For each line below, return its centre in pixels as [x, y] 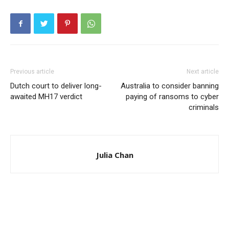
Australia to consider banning [170, 86]
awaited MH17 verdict [46, 97]
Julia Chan [114, 155]
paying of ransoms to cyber [172, 97]
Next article [203, 72]
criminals [204, 108]
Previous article [32, 72]
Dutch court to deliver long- [56, 86]
